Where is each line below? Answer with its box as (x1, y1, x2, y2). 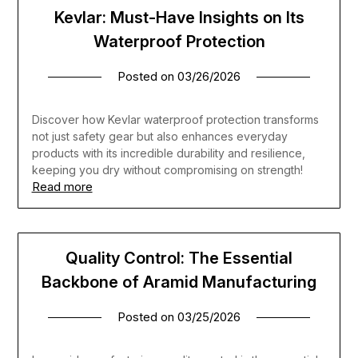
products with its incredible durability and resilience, (31, 146, 305, 161)
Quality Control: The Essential (66, 249, 292, 268)
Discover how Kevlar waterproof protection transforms (31, 113, 319, 127)
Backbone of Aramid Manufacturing (42, 272, 316, 292)
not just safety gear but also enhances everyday (31, 129, 288, 144)
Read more (31, 179, 93, 195)
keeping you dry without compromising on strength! (31, 163, 303, 177)
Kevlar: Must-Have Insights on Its (54, 8, 304, 28)
